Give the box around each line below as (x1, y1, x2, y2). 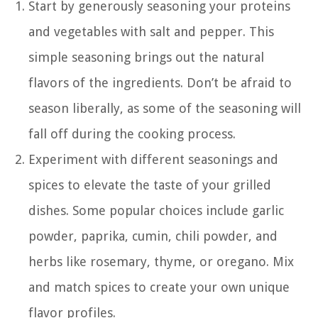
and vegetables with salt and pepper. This (28, 23, 274, 39)
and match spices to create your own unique (28, 279, 290, 295)
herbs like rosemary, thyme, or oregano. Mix (28, 253, 294, 269)
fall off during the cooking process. (28, 126, 236, 141)
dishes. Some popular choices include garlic (28, 202, 284, 218)
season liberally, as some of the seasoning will (28, 100, 301, 116)
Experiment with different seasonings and (28, 151, 278, 167)
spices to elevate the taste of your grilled (28, 177, 271, 192)
